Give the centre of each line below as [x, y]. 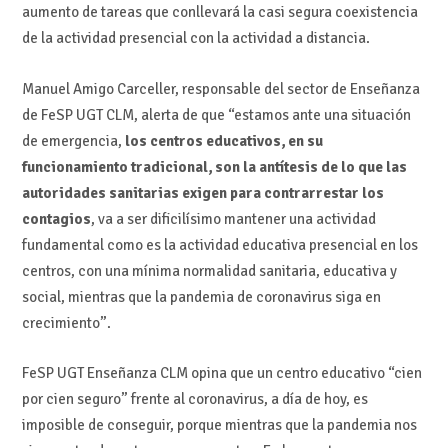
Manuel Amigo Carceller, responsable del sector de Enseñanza [220, 88]
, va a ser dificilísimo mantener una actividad [233, 218]
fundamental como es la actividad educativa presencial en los [219, 244]
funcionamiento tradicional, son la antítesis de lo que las [214, 166]
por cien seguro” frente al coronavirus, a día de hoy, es [194, 399]
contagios [56, 218]
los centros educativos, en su [223, 140]
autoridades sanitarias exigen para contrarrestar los [202, 192]
